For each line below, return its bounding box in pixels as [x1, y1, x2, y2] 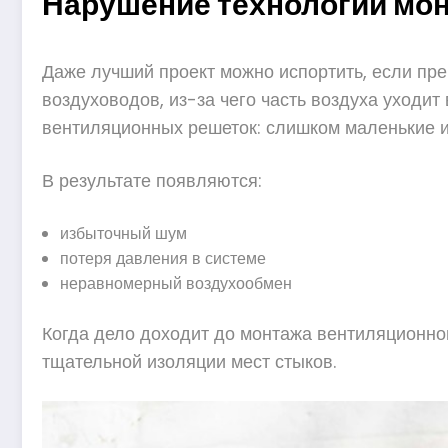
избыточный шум [60, 221, 187, 245]
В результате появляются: [42, 168, 262, 194]
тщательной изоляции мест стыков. [42, 348, 336, 374]
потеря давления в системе [60, 246, 266, 270]
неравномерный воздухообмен [60, 271, 292, 295]
